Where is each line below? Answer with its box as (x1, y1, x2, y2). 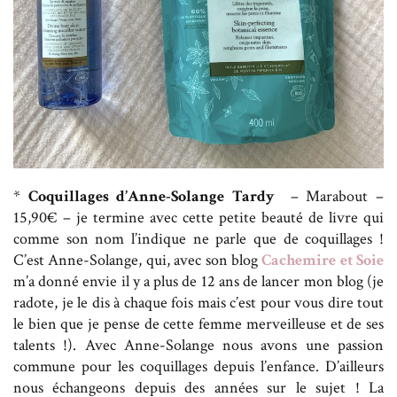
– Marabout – (282, 186, 385, 207)
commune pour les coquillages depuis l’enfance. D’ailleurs (13, 356, 384, 378)
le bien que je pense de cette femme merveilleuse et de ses (13, 314, 384, 335)
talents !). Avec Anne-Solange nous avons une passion (13, 335, 384, 356)
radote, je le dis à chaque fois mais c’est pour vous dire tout (13, 292, 384, 314)
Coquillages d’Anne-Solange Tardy (27, 186, 283, 207)
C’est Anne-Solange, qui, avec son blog (13, 250, 262, 271)
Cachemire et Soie (261, 250, 384, 271)
